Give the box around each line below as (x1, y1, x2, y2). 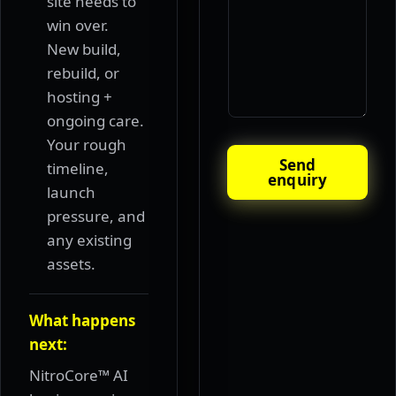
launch (47, 182, 95, 203)
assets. (47, 254, 95, 275)
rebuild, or (47, 63, 119, 84)
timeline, (47, 158, 109, 179)
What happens (29, 310, 135, 331)
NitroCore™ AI (29, 365, 128, 386)
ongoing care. (47, 110, 144, 132)
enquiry (268, 170, 328, 190)
